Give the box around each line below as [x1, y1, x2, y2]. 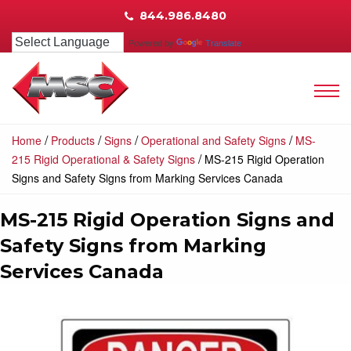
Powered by [124, 38, 176, 48]
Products [51, 132, 95, 148]
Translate [205, 38, 241, 48]
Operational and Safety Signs [141, 132, 286, 148]
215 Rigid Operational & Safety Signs [12, 150, 195, 167]
